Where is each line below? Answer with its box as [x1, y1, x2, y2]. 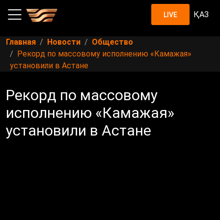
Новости [47, 37, 81, 47]
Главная [6, 37, 36, 47]
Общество [92, 37, 133, 47]
